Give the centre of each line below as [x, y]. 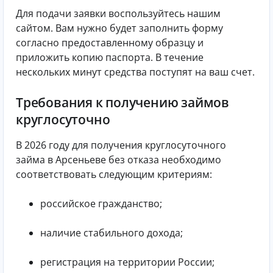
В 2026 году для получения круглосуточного [121, 145]
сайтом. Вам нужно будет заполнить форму [119, 28]
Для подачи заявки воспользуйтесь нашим [118, 13]
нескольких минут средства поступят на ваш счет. [135, 72]
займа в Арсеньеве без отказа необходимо [119, 160]
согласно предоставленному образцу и [110, 42]
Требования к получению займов [122, 102]
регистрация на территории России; [127, 262]
